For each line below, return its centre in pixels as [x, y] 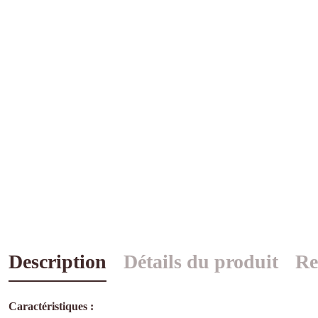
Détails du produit [201, 262]
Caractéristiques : [51, 307]
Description [57, 262]
